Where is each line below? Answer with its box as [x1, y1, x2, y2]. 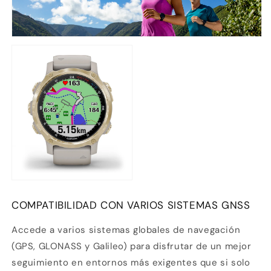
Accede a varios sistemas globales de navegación [11, 224, 241, 237]
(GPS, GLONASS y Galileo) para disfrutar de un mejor [11, 240, 252, 253]
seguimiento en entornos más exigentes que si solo [11, 256, 250, 269]
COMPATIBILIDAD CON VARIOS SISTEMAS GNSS [11, 198, 250, 212]
